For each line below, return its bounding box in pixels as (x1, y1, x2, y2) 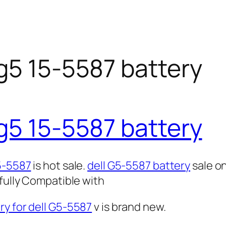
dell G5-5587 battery (87, 157, 191, 173)
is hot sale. (31, 157, 88, 173)
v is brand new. (92, 199, 166, 214)
